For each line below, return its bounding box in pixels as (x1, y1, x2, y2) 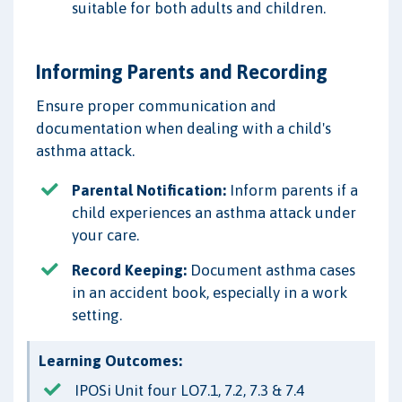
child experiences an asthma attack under (72, 204, 356, 223)
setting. (72, 305, 122, 324)
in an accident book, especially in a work (72, 283, 347, 301)
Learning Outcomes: (39, 351, 182, 370)
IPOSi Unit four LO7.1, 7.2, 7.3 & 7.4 (74, 380, 304, 399)
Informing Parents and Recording (36, 60, 328, 84)
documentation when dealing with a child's (36, 119, 331, 138)
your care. (72, 226, 139, 245)
